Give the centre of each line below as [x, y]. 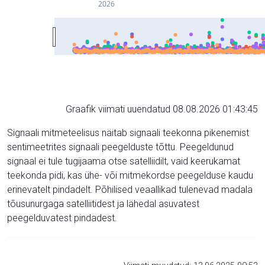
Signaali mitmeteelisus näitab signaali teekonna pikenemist [128, 132]
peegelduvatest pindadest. [62, 218]
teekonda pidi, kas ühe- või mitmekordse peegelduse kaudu [130, 175]
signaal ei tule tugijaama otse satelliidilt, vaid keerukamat [124, 161]
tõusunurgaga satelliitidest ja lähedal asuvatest [103, 203]
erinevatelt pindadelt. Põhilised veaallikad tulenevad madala [130, 189]
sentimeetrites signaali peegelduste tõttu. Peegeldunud [120, 147]
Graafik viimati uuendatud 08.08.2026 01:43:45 [162, 109]
